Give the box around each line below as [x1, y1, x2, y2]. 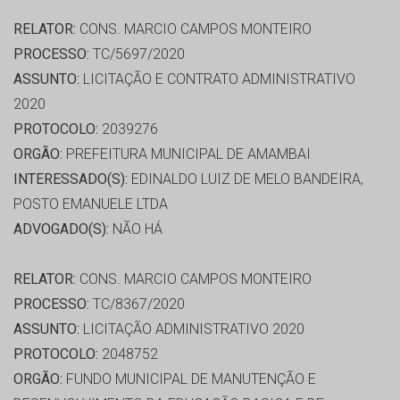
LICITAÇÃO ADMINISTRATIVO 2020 [79, 321, 304, 338]
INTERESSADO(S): [13, 171, 128, 188]
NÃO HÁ [109, 221, 162, 238]
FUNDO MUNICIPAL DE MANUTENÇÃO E [62, 371, 316, 388]
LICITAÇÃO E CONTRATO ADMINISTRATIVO [79, 71, 355, 88]
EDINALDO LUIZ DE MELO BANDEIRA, [128, 171, 363, 188]
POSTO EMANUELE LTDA [13, 196, 168, 213]
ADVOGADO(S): [13, 221, 109, 238]
